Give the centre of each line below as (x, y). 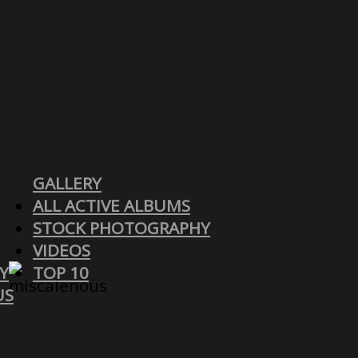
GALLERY (67, 183)
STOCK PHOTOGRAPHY (121, 227)
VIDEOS (62, 250)
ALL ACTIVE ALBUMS (111, 205)
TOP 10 (61, 272)
